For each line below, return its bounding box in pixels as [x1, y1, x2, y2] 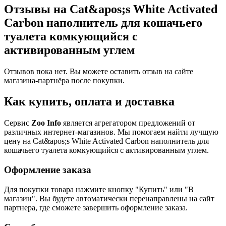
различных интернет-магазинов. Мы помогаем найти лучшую [4, 128, 218, 137]
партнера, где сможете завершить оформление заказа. [4, 203, 188, 212]
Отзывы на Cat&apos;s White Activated [4, 2, 217, 16]
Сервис [4, 119, 31, 128]
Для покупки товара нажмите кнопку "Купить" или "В [4, 185, 194, 194]
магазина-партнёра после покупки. [4, 76, 125, 85]
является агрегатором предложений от [61, 119, 195, 128]
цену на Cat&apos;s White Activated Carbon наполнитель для [4, 137, 209, 146]
